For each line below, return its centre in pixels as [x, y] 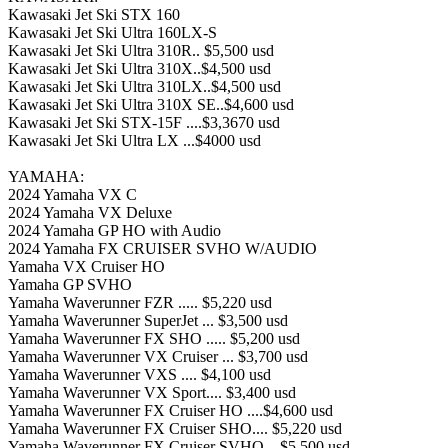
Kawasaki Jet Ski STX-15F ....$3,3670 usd [144, 122]
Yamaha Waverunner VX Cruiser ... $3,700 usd [158, 356]
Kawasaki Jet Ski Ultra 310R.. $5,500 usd [141, 50]
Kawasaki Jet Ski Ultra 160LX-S [112, 32]
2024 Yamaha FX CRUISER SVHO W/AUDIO [162, 248]
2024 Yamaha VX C [72, 194]
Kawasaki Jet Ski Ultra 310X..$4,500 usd [139, 68]
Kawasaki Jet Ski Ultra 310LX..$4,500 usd [144, 86]
